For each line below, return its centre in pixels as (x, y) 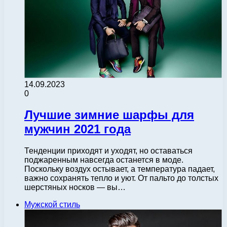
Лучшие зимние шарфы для (109, 115)
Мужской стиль (52, 205)
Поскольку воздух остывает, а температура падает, (120, 169)
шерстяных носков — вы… (75, 187)
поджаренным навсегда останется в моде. (104, 160)
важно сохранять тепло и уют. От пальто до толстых (121, 178)
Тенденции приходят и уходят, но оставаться (108, 151)
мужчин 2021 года (78, 129)
